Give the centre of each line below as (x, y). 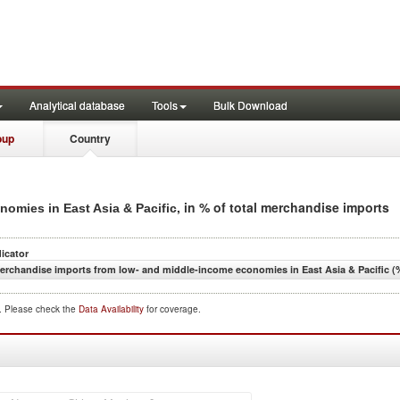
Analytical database (77, 105)
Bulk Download (250, 105)
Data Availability (112, 309)
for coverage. (174, 309)
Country (90, 138)
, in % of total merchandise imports (283, 207)
